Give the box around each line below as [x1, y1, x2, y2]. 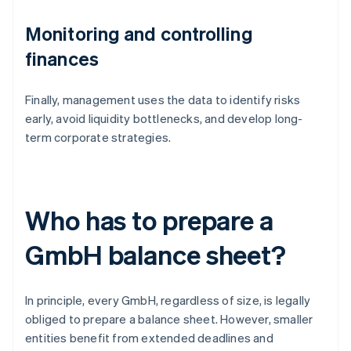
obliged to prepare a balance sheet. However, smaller [25, 311, 313, 327]
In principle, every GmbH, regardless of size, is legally [25, 292, 311, 309]
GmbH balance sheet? [25, 237, 287, 272]
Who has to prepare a [25, 203, 273, 237]
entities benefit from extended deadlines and [25, 330, 273, 346]
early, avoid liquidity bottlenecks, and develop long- [25, 110, 303, 127]
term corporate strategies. [25, 129, 172, 146]
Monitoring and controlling [25, 21, 253, 46]
